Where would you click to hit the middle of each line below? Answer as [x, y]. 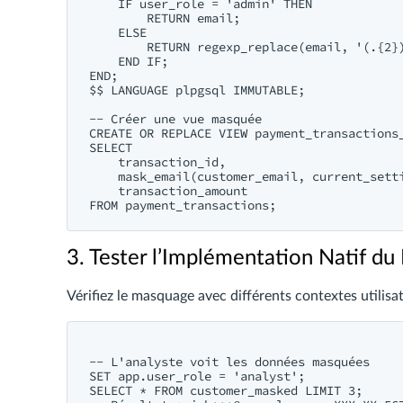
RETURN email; [165, 18]
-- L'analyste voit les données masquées [229, 362]
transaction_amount [168, 191]
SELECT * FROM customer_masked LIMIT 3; [226, 390]
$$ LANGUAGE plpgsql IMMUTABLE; [197, 90]
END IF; [129, 61]
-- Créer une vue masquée [175, 119]
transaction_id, [157, 162]
